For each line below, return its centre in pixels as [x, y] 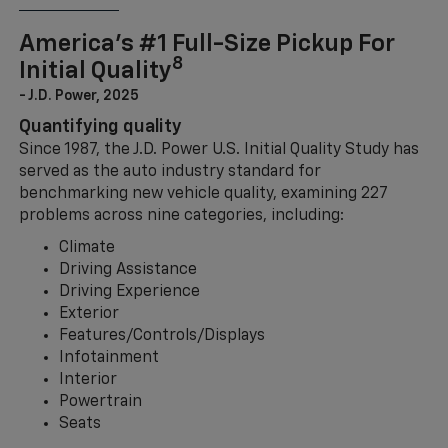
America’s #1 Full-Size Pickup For [206, 44]
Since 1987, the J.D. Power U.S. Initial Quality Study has [218, 150]
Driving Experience [129, 292]
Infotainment [108, 358]
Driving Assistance [127, 270]
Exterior [88, 314]
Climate [86, 248]
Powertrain [100, 402]
